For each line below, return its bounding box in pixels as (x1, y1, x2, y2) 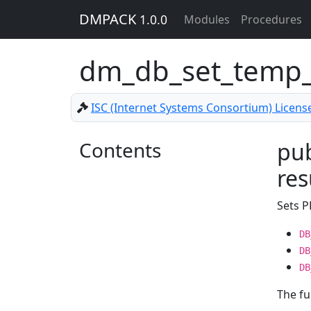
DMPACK (79, 10, 140, 28)
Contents (79, 137, 161, 163)
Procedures (241, 12, 302, 27)
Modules (184, 12, 230, 27)
